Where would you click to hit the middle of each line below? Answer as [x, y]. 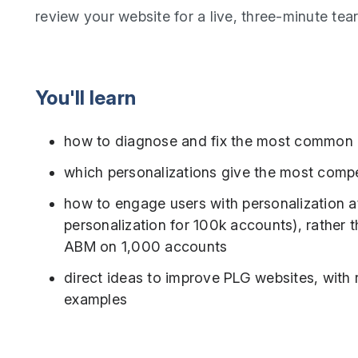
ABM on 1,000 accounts [146, 246]
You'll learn [86, 97]
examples [95, 299]
